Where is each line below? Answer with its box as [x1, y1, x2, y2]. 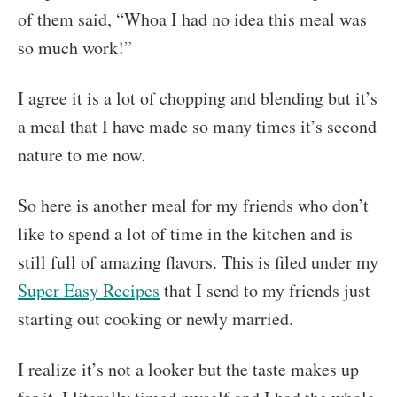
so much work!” [18, 35, 132, 60]
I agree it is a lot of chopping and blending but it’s [18, 86, 378, 111]
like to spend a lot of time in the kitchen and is [18, 222, 353, 246]
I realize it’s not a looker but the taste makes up [18, 357, 359, 382]
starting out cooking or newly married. [18, 307, 293, 331]
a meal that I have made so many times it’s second [18, 114, 377, 139]
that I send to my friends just [160, 278, 370, 303]
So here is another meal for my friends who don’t [18, 193, 369, 218]
